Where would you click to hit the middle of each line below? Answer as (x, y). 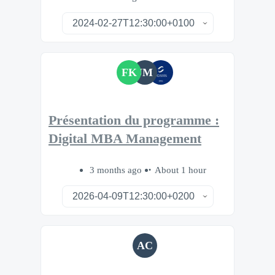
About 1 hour (180, 169)
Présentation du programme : (134, 120)
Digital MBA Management (125, 138)
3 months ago (117, 169)
